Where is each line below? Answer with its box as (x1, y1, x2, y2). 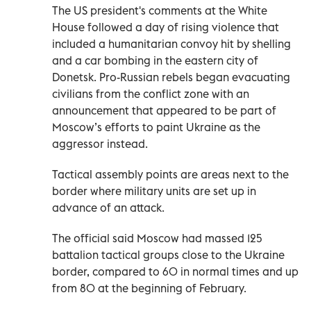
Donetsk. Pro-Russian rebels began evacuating (52, 69, 290, 84)
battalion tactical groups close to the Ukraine (52, 247, 285, 262)
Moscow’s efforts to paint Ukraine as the (52, 119, 260, 134)
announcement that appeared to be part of (52, 103, 276, 117)
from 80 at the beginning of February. (52, 280, 246, 295)
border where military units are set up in (52, 183, 256, 198)
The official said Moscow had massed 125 (52, 230, 262, 245)
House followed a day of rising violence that (52, 19, 279, 34)
